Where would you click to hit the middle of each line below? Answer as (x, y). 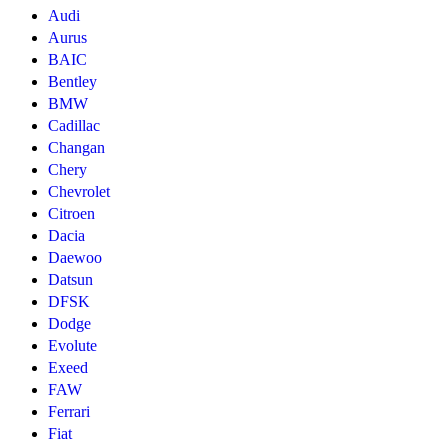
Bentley (72, 82)
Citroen (71, 214)
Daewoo (75, 258)
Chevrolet (79, 192)
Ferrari (69, 412)
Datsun (70, 280)
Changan (76, 148)
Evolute (72, 346)
